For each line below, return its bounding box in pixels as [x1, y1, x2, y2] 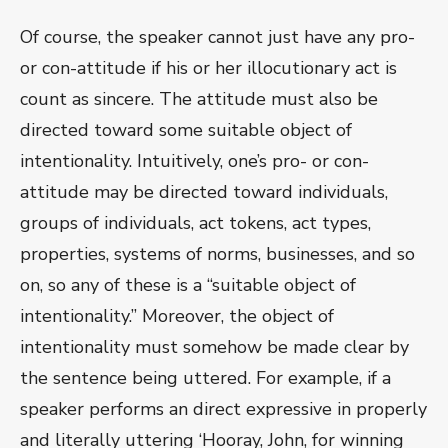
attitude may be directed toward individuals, [20, 180, 388, 205]
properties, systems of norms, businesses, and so [20, 242, 415, 267]
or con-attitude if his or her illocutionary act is [20, 56, 397, 81]
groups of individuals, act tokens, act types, [20, 211, 371, 236]
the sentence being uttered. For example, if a [20, 366, 391, 391]
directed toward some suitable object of [20, 118, 352, 143]
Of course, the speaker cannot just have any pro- [20, 25, 415, 50]
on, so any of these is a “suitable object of [20, 273, 356, 298]
